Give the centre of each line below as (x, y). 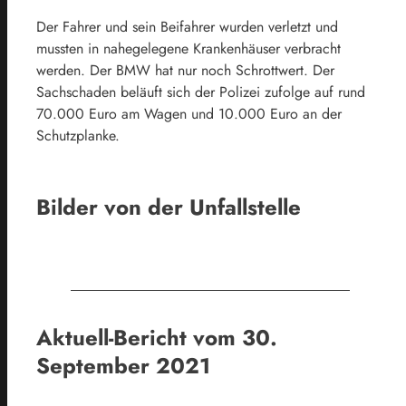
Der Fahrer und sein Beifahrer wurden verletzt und (187, 26)
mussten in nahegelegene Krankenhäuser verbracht (188, 48)
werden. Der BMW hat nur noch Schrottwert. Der (185, 70)
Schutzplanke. (78, 135)
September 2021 (123, 366)
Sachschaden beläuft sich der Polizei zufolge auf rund (201, 92)
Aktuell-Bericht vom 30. (157, 338)
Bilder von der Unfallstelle (169, 208)
